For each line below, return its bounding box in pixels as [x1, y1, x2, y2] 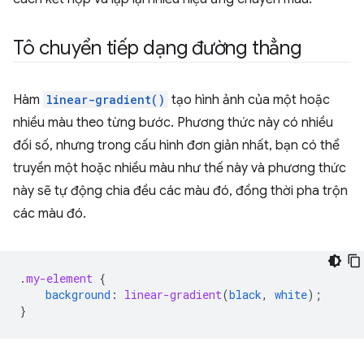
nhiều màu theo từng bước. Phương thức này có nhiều [13, 115, 333, 132]
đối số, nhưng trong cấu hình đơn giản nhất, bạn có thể [13, 137, 340, 154]
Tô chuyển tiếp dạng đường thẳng [13, 36, 301, 61]
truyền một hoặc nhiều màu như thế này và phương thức [13, 160, 346, 177]
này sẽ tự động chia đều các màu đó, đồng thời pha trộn [13, 183, 348, 200]
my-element [26, 271, 93, 287]
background [45, 287, 110, 303]
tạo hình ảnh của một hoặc [168, 92, 330, 109]
